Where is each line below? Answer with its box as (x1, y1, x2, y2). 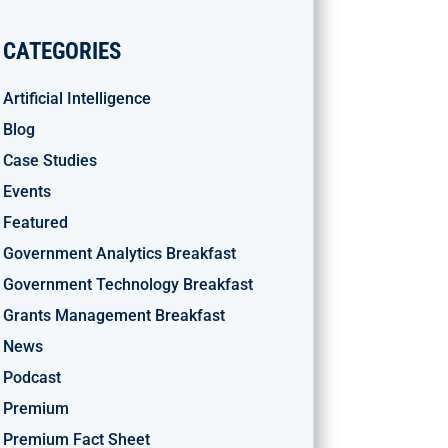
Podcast (2, 367, 61, 387)
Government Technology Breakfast (2, 274, 253, 294)
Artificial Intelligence (2, 88, 151, 108)
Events (2, 181, 51, 201)
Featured (2, 212, 68, 232)
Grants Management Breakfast (2, 305, 225, 325)
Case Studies (2, 150, 97, 170)
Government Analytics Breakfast (2, 243, 236, 263)
